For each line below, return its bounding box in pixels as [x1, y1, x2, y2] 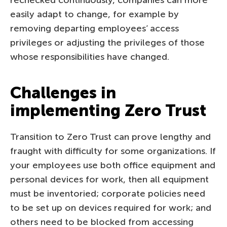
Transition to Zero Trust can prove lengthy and [10, 131, 211, 142]
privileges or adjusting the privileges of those [10, 36, 205, 48]
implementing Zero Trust [10, 100, 206, 120]
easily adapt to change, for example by [10, 8, 179, 20]
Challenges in [10, 83, 116, 102]
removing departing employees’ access [10, 22, 179, 34]
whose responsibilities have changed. [10, 51, 169, 62]
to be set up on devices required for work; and [10, 202, 211, 213]
